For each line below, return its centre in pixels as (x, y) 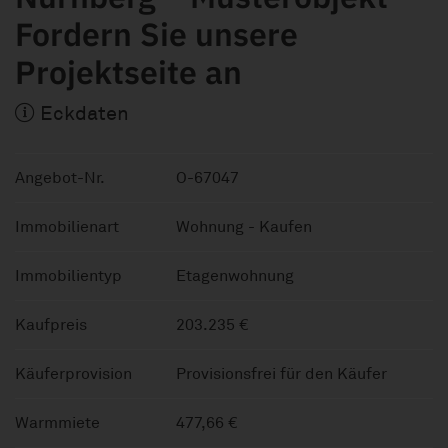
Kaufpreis (51, 324)
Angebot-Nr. (60, 177)
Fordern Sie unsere (156, 33)
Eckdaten (82, 113)
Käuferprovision (73, 373)
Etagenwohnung (235, 275)
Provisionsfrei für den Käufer (281, 373)
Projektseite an (128, 71)
